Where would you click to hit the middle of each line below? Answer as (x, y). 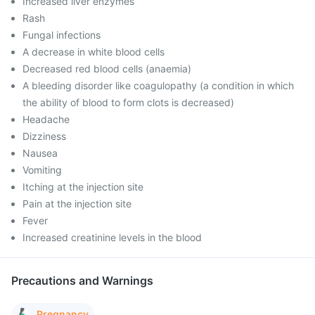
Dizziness (44, 136)
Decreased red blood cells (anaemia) (107, 69)
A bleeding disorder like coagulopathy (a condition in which (158, 85)
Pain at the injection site (77, 204)
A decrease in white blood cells (94, 52)
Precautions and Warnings (82, 281)
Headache (46, 119)
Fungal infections (62, 35)
